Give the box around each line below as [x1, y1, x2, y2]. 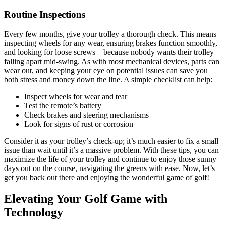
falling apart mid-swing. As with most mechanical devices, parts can [4, 56, 219, 66]
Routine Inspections [4, 9, 85, 20]
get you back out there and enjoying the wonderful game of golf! [4, 173, 209, 182]
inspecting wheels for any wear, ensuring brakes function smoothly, [4, 38, 217, 47]
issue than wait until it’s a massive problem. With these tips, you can [4, 145, 219, 154]
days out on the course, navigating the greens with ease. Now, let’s [4, 163, 215, 173]
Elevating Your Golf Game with [4, 192, 167, 205]
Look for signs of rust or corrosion [24, 119, 133, 128]
